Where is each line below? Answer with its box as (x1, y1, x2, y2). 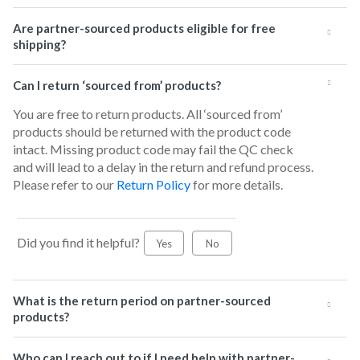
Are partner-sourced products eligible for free (13, 21, 276, 35)
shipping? (13, 37, 66, 51)
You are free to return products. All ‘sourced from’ (13, 106, 282, 121)
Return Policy (117, 177, 190, 192)
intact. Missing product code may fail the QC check (13, 141, 293, 157)
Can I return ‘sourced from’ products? (13, 78, 221, 92)
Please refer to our (13, 177, 117, 192)
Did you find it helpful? (17, 235, 140, 250)
